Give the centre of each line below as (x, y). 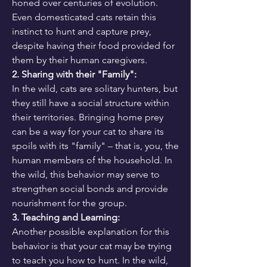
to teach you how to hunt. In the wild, (90, 260)
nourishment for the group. (69, 203)
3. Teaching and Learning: (66, 217)
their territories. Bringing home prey (88, 117)
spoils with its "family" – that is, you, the (95, 146)
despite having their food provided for (93, 46)
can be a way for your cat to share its (88, 131)
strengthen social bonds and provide (90, 189)
